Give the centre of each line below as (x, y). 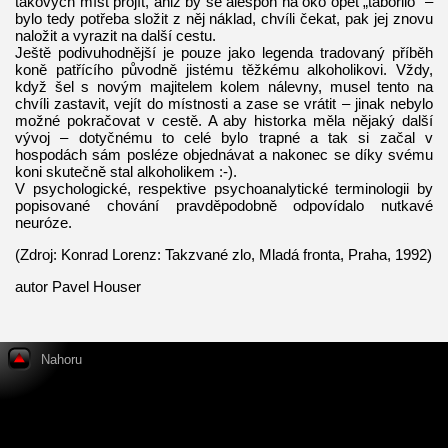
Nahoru (61, 359)
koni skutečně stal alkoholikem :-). (126, 171)
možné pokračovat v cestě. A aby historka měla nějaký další (224, 120)
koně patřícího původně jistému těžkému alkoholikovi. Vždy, (224, 69)
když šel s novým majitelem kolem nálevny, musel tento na (224, 86)
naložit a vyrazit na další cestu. (115, 35)
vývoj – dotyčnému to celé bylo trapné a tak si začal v (224, 137)
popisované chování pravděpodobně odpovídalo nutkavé (224, 205)
